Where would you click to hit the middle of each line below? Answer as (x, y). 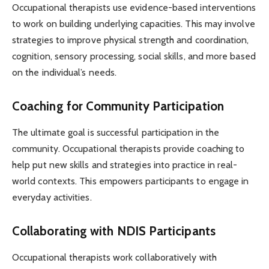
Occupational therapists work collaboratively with (114, 258)
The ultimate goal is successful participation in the (116, 133)
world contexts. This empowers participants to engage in (131, 181)
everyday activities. (52, 198)
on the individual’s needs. (65, 73)
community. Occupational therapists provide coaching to (128, 149)
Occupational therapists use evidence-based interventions (134, 8)
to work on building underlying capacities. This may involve (134, 24)
